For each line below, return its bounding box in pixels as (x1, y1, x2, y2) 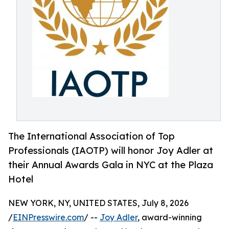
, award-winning (138, 212, 202, 223)
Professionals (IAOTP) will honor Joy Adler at (8, 144, 213, 156)
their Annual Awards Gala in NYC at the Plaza (8, 158, 213, 171)
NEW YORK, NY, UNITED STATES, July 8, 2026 (8, 198, 189, 209)
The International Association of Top (8, 130, 175, 142)
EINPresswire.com (13, 212, 84, 223)
